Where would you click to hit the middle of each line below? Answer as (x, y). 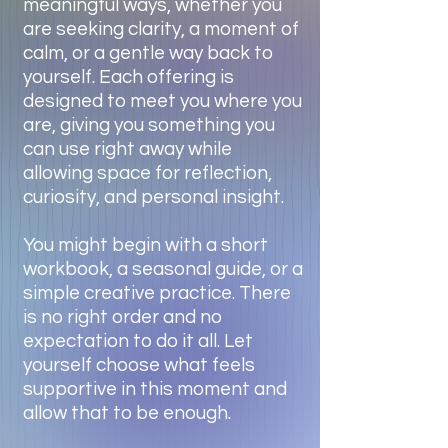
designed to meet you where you (162, 100)
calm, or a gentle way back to (148, 52)
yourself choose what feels (139, 364)
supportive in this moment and (155, 388)
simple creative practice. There (157, 292)
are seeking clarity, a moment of (161, 28)
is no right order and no (122, 316)
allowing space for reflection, (147, 172)
